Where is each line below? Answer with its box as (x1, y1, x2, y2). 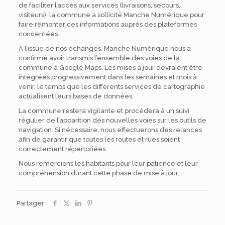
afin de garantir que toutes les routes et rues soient (18, 136, 180, 143)
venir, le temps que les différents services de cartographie (18, 83, 205, 90)
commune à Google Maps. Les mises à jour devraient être (18, 64, 202, 71)
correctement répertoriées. (18, 145, 107, 153)
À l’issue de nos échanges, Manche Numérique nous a (18, 45, 191, 52)
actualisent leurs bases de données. (18, 92, 134, 100)
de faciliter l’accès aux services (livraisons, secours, (18, 2, 180, 9)
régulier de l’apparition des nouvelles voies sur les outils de (18, 117, 206, 124)
